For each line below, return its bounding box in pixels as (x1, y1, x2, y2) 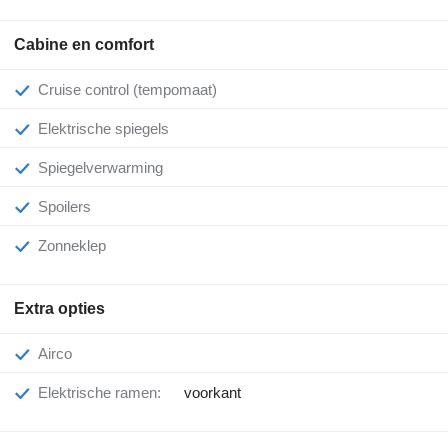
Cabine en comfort (14, 36, 154, 54)
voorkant (184, 384, 241, 402)
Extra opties (14, 300, 105, 318)
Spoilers (48, 198, 91, 216)
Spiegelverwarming (48, 159, 163, 177)
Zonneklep (47, 237, 106, 255)
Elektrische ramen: (48, 384, 161, 402)
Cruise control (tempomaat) (49, 81, 217, 99)
